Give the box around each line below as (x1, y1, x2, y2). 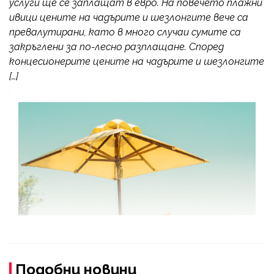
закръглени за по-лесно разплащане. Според (9, 40, 224, 53)
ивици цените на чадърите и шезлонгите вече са (9, 11, 248, 23)
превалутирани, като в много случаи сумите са (9, 26, 241, 38)
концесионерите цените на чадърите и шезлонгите (9, 55, 264, 67)
